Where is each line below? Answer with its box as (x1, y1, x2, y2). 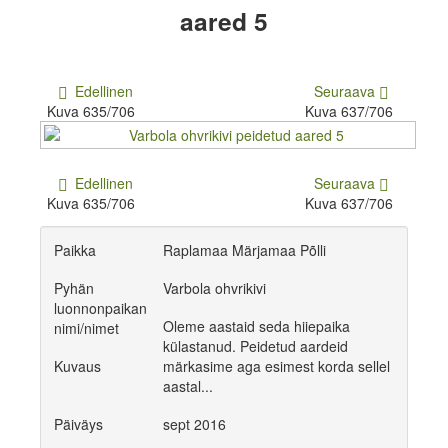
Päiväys (54, 414, 104, 435)
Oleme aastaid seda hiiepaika (163, 316, 351, 337)
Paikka (54, 239, 97, 260)
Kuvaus (54, 356, 102, 377)
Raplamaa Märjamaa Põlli (163, 239, 327, 260)
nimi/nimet (54, 318, 120, 339)
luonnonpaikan (54, 298, 148, 319)
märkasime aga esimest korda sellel (163, 356, 391, 377)
